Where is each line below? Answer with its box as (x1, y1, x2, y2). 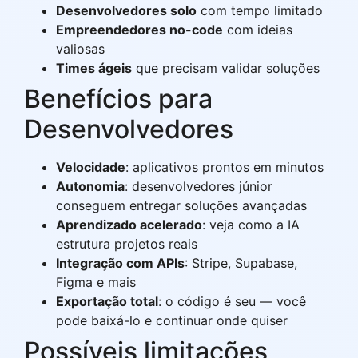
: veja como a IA (202, 216, 300, 233)
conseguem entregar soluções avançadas (56, 197, 307, 213)
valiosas (56, 40, 105, 57)
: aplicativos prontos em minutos (125, 158, 324, 175)
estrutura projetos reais (56, 235, 197, 252)
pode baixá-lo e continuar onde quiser (56, 312, 288, 328)
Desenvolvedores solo (56, 2, 197, 18)
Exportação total (56, 292, 158, 309)
